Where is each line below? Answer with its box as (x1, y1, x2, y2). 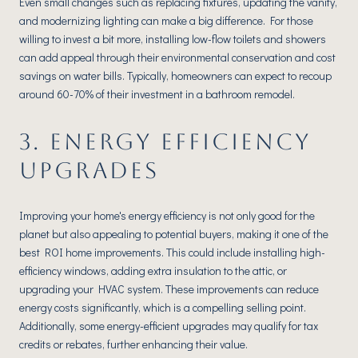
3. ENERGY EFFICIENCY (19, 129, 311, 155)
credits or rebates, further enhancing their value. (19, 336, 248, 352)
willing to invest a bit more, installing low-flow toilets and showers (19, 31, 326, 47)
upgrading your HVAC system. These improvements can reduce (19, 280, 319, 296)
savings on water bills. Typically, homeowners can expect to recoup (19, 68, 332, 84)
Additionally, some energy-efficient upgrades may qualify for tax (19, 317, 318, 333)
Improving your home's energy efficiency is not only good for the (19, 207, 315, 223)
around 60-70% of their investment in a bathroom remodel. (19, 86, 295, 102)
